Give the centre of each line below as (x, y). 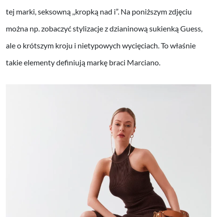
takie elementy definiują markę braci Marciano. (84, 62)
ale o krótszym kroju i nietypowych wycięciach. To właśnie (101, 45)
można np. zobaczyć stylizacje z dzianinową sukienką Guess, (104, 28)
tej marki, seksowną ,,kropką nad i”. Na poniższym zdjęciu (99, 11)
